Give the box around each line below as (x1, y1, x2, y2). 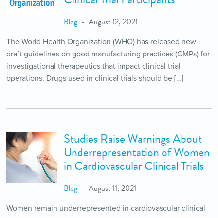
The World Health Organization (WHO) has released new (6, 36, 196, 47)
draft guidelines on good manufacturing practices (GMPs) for (6, 49, 210, 59)
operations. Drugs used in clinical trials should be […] (6, 73, 183, 83)
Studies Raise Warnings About (64, 129, 202, 147)
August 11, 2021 (89, 182, 136, 194)
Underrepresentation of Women (64, 143, 210, 161)
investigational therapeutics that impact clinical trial (6, 61, 181, 71)
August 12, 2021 (89, 16, 138, 28)
